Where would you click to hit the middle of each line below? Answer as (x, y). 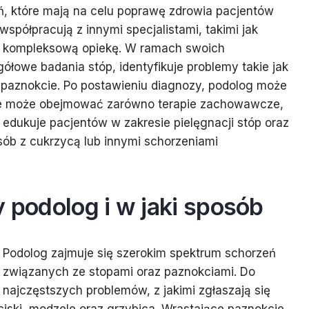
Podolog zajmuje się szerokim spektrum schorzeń (139, 253)
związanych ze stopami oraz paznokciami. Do (129, 272)
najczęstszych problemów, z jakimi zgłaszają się (137, 290)
